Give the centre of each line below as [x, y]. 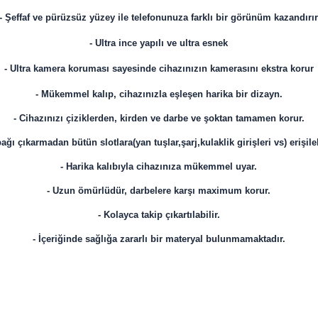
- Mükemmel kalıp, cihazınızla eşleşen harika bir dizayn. [159, 94]
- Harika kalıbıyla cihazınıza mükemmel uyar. [159, 167]
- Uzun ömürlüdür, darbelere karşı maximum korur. [159, 191]
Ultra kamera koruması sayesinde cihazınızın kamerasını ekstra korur [161, 69]
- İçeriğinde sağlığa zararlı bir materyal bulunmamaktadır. [159, 239]
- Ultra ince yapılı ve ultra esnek [159, 43]
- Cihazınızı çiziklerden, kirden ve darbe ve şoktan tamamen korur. [159, 119]
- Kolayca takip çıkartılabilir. [159, 215]
